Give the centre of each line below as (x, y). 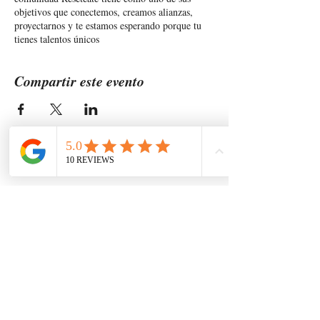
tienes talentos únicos (57, 39)
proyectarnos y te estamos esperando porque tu (108, 25)
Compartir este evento (79, 81)
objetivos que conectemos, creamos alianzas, (104, 12)
